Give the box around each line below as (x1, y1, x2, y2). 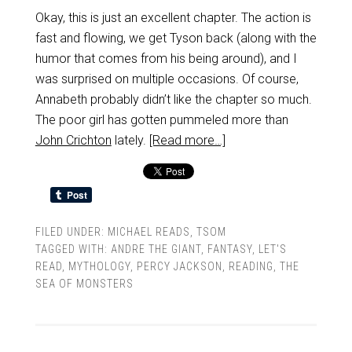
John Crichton (35, 133, 112, 148)
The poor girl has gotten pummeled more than (35, 112, 288, 127)
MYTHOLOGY (68, 260, 130, 273)
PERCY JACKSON (136, 260, 222, 273)
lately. (111, 133, 149, 148)
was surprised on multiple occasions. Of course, (35, 71, 299, 86)
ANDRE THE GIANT (110, 243, 201, 255)
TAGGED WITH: (35, 243, 111, 255)
